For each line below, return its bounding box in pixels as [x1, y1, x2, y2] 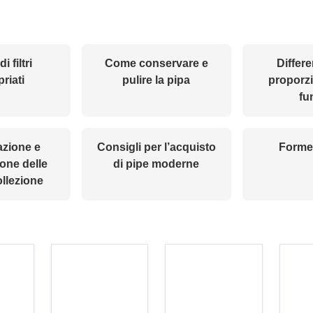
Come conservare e [104, 57, 208, 70]
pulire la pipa [122, 74, 191, 87]
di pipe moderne [113, 158, 200, 170]
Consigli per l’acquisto [96, 141, 216, 154]
